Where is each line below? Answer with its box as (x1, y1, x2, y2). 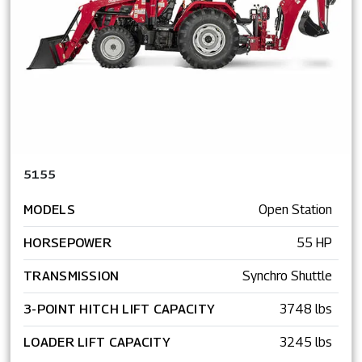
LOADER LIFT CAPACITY (23, 334, 170, 350)
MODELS (23, 201, 75, 217)
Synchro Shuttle (242, 267, 332, 284)
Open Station (259, 201, 332, 217)
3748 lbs (280, 301, 332, 317)
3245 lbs (280, 334, 332, 350)
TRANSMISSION (23, 267, 120, 284)
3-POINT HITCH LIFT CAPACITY (23, 301, 216, 317)
